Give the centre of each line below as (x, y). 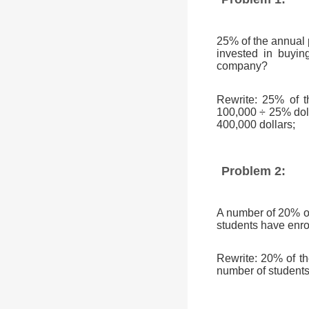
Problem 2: (254, 171)
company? (242, 66)
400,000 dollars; (256, 124)
